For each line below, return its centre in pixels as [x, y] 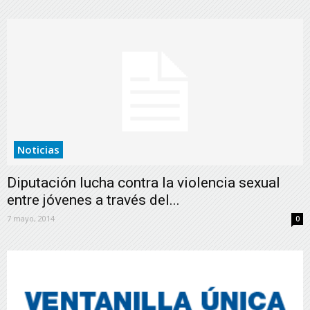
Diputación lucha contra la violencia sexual [144, 182]
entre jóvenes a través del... [93, 200]
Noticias [38, 149]
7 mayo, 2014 [31, 218]
